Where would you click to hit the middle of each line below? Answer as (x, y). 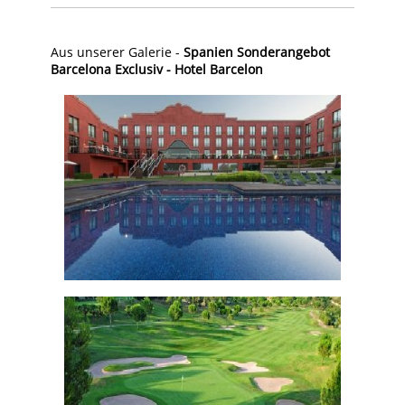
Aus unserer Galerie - (117, 52)
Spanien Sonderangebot (257, 52)
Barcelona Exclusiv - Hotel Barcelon (157, 69)
